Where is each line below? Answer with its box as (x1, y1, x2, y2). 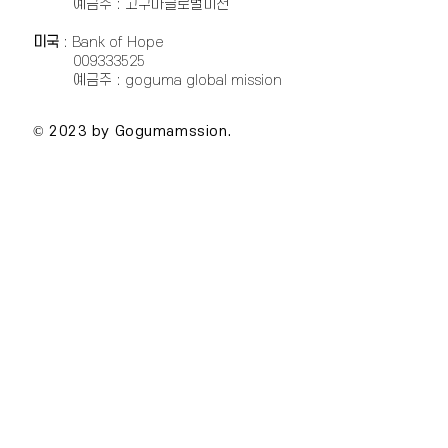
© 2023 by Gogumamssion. (33, 123, 232, 140)
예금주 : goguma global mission (33, 72, 282, 89)
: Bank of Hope (59, 34, 168, 51)
